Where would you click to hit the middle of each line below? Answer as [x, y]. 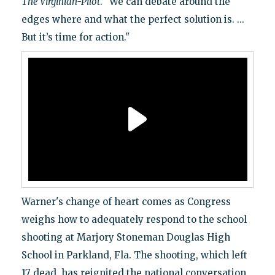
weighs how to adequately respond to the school [134, 219]
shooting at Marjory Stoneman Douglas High [126, 237]
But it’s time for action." [75, 37]
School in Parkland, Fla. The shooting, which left [134, 255]
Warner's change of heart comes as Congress [126, 201]
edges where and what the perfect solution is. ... [133, 19]
